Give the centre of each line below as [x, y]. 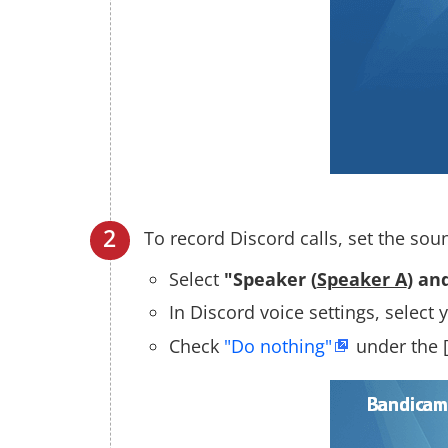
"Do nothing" [277, 345]
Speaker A [361, 279]
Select [196, 279]
